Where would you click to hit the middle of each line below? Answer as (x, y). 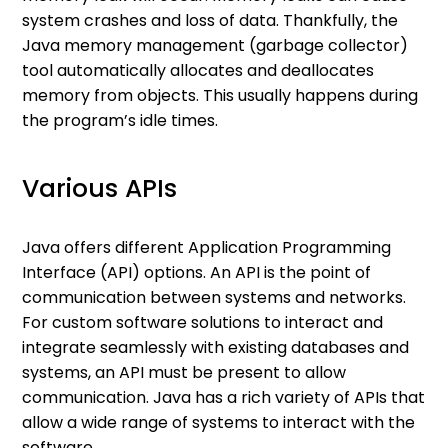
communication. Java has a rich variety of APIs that (224, 398)
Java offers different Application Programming (207, 248)
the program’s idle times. (120, 121)
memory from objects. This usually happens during (220, 96)
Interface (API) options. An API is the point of (197, 273)
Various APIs (100, 189)
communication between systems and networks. (214, 298)
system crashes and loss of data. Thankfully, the (210, 21)
